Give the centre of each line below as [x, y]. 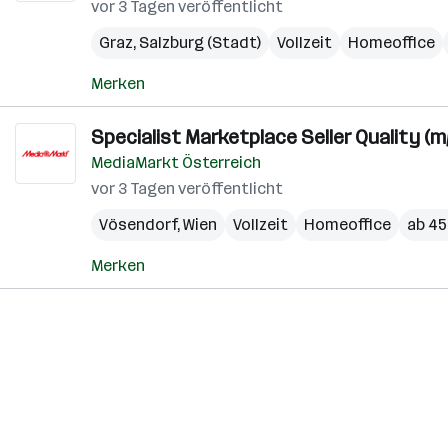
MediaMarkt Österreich [176, 162]
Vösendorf [138, 224]
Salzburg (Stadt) [200, 42]
